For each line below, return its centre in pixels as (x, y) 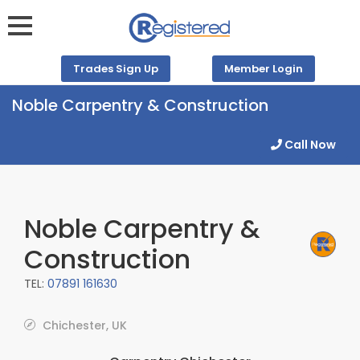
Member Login (263, 69)
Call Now (309, 145)
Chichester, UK (83, 325)
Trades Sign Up (116, 69)
